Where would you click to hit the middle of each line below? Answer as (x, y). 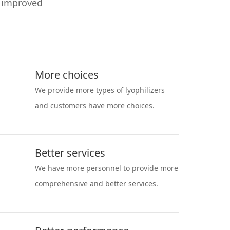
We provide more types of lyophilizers (100, 90)
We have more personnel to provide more (106, 168)
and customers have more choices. (94, 106)
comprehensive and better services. (96, 184)
